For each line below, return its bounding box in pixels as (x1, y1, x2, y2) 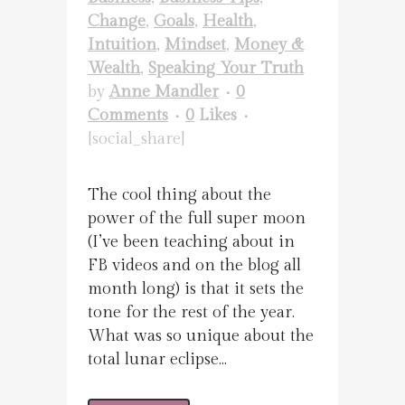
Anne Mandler (109, 82, 219, 101)
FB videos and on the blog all (88, 256, 301, 275)
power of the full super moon (88, 209, 306, 228)
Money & (234, 35, 304, 54)
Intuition (88, 35, 156, 54)
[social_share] (88, 129, 184, 148)
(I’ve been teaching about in (88, 232, 295, 251)
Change (88, 12, 146, 31)
